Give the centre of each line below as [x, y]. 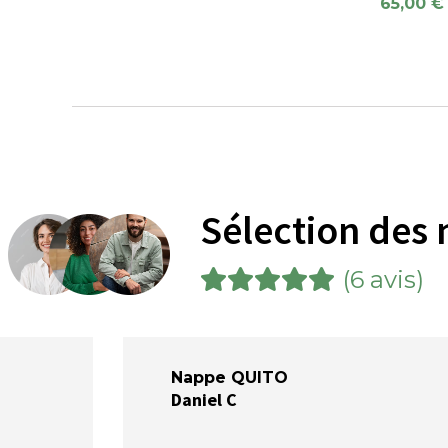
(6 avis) [383, 279]
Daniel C [203, 399]
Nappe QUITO [229, 377]
